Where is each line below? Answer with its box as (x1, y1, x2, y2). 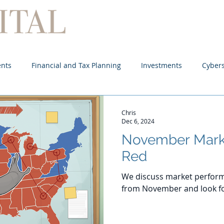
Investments (141, 60, 182, 70)
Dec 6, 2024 (121, 117, 154, 125)
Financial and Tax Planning (31, 60, 121, 70)
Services (197, 25, 221, 34)
